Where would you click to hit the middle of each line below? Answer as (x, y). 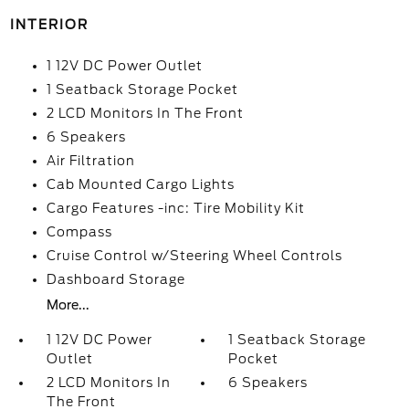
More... (68, 305)
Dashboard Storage (115, 279)
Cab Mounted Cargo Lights (140, 184)
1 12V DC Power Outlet (124, 66)
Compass (79, 232)
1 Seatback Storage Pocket (142, 89)
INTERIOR (49, 25)
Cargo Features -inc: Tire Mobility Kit (175, 208)
